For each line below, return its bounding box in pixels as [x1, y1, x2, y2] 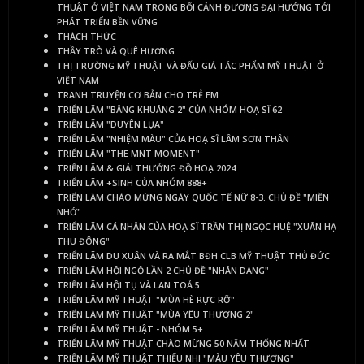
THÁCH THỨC [57, 30, 116, 42]
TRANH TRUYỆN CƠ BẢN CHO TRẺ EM [57, 89, 219, 101]
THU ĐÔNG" [57, 235, 110, 247]
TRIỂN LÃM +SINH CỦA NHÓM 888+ [57, 176, 207, 188]
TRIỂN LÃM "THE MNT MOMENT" [57, 147, 200, 159]
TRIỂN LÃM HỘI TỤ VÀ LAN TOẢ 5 [57, 279, 200, 291]
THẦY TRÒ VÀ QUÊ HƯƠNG [57, 45, 175, 57]
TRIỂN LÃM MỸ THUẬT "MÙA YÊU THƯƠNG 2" [57, 308, 254, 320]
